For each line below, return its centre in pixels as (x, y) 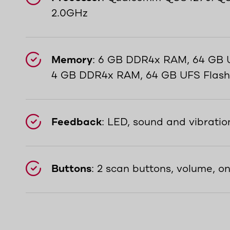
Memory (72, 60)
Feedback (76, 122)
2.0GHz (70, 14)
